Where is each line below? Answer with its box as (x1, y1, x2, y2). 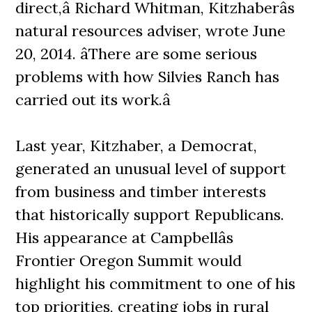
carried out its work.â (15, 90, 171, 109)
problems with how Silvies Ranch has (15, 67, 280, 86)
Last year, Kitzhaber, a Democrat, (15, 136, 258, 155)
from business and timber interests (15, 182, 267, 201)
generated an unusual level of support (15, 159, 287, 178)
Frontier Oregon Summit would (15, 251, 242, 270)
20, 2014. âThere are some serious (15, 44, 258, 63)
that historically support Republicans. (15, 205, 285, 224)
